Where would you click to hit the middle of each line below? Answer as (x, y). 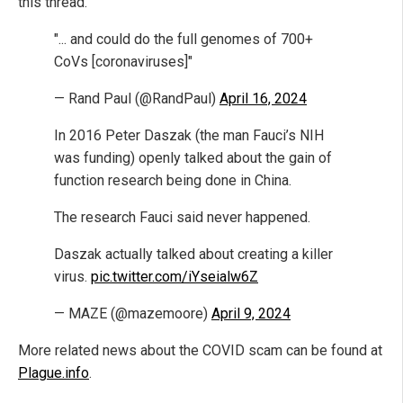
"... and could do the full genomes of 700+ (184, 39)
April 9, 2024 (251, 313)
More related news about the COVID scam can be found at (200, 350)
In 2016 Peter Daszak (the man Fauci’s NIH (189, 135)
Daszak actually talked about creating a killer (193, 254)
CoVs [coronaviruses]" (123, 61)
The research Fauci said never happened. (182, 217)
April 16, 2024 (263, 98)
